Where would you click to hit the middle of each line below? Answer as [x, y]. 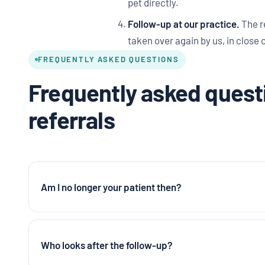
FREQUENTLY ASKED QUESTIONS [109, 59]
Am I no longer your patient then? [111, 187]
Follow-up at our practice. [183, 24]
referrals [72, 119]
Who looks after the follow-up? [107, 245]
